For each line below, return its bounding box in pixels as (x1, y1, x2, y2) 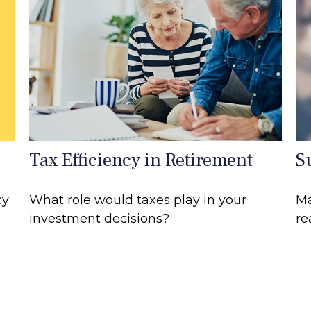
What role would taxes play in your (29, 192, 247, 208)
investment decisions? (29, 211, 170, 227)
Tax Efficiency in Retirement (29, 148, 253, 173)
